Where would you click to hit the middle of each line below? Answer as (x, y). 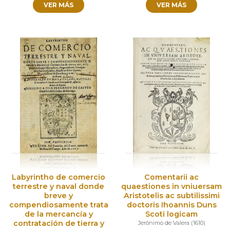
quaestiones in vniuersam (171, 187)
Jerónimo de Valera (164, 223)
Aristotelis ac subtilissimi (171, 196)
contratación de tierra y (59, 224)
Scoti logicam (171, 214)
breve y (59, 196)
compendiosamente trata (59, 205)
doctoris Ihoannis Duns (171, 205)
